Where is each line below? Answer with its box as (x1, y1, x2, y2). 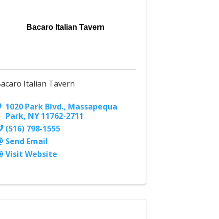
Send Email (5, 136, 48, 147)
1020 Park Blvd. (5, 101, 64, 112)
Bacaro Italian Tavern (26, 23, 105, 32)
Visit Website (5, 149, 58, 160)
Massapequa (68, 101, 118, 112)
